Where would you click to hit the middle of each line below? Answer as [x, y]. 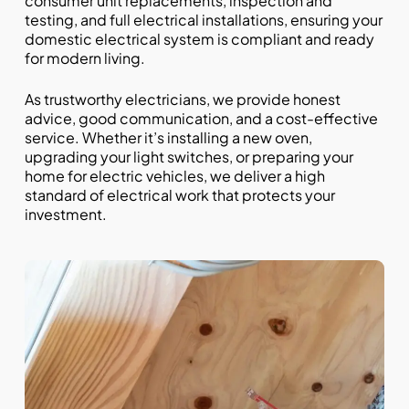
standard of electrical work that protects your [179, 194]
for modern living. [84, 58]
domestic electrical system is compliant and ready [199, 38]
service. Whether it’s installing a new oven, [168, 137]
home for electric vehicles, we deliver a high [174, 175]
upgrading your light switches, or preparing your [189, 156]
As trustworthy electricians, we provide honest [182, 99]
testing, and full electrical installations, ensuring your [203, 19]
